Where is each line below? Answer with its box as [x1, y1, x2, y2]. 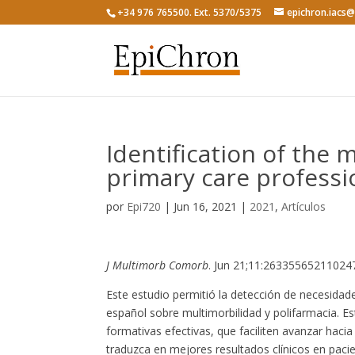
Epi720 [127, 199, 162, 214]
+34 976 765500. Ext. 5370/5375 [117, 6, 262, 19]
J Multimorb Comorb [106, 258, 209, 273]
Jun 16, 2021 [174, 199, 238, 214]
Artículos [281, 199, 326, 214]
